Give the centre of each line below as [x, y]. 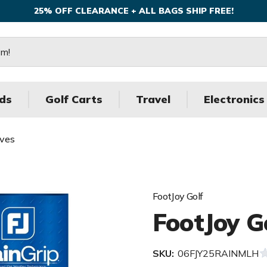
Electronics [234, 99]
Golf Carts [74, 99]
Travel [153, 99]
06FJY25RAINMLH [218, 253]
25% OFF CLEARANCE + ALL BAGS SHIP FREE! [133, 11]
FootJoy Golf [178, 196]
